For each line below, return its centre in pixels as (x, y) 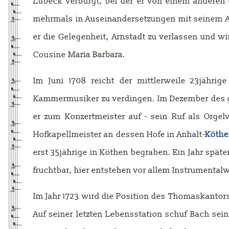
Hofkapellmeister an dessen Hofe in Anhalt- (119, 134)
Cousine (51, 55)
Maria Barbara (95, 55)
